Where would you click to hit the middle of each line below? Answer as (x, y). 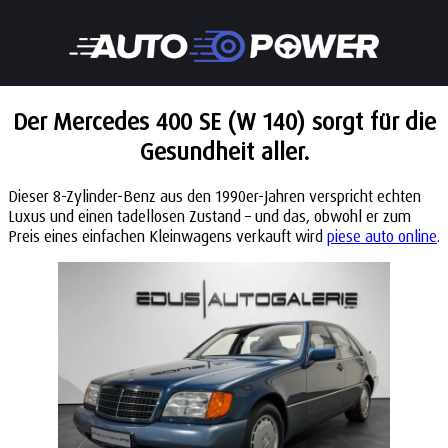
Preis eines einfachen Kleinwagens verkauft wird (167, 236)
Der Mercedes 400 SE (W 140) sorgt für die (224, 121)
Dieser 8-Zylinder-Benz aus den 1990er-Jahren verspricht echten (214, 196)
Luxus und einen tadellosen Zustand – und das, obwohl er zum (209, 216)
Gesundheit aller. (224, 151)
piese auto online (382, 236)
